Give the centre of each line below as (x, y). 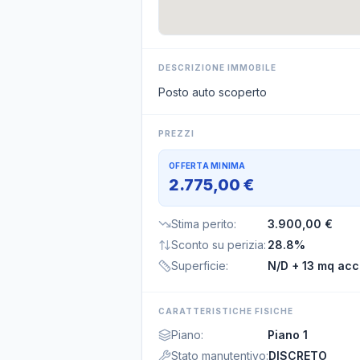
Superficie (198, 266)
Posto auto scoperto (213, 92)
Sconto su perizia (217, 245)
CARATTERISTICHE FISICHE (226, 311)
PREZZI (176, 133)
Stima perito (202, 224)
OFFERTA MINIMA (207, 166)
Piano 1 (288, 335)
